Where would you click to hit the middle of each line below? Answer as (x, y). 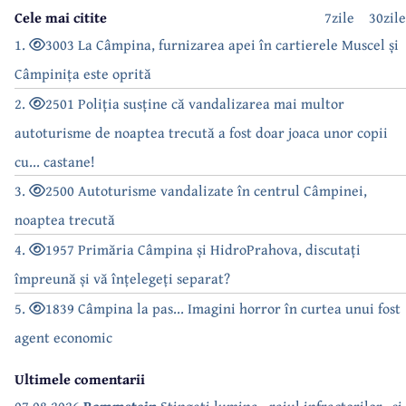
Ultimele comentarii (80, 378)
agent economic (63, 337)
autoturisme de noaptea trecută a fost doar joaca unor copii (201, 132)
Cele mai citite (61, 17)
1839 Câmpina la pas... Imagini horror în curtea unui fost (223, 308)
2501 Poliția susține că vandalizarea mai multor (195, 103)
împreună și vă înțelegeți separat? (122, 278)
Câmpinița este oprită (83, 73)
